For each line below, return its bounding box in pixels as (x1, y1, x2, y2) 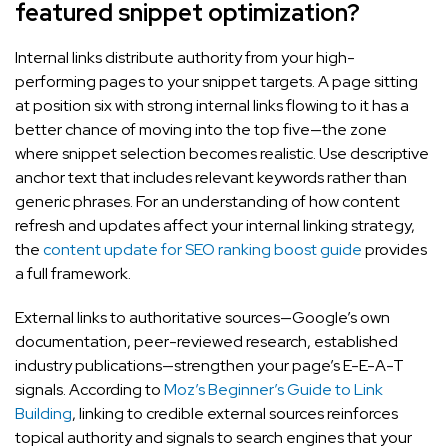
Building (15, 402, 72, 424)
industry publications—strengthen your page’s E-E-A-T (15, 354, 404, 376)
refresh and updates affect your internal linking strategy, (15, 214, 415, 236)
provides (362, 238, 427, 260)
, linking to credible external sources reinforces (72, 402, 398, 424)
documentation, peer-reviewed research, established (15, 330, 398, 352)
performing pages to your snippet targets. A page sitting (15, 70, 418, 92)
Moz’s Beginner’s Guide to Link (164, 378, 383, 400)
